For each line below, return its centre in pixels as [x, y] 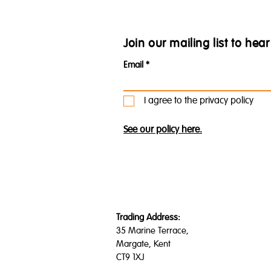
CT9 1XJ [130, 257]
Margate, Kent [143, 244]
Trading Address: [148, 217]
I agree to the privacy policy [199, 101]
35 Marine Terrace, [152, 230]
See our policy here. [163, 130]
